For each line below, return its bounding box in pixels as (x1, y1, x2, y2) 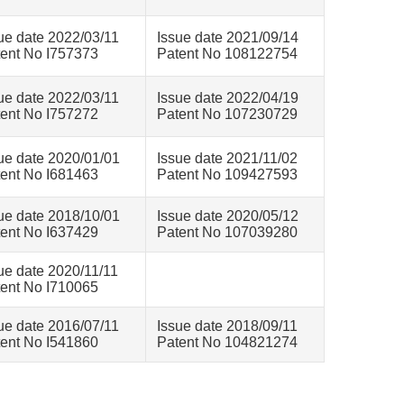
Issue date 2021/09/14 (157, 30, 298, 45)
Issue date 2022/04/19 (157, 90, 298, 106)
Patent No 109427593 (157, 167, 298, 182)
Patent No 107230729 (157, 106, 298, 122)
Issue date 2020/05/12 (157, 208, 298, 224)
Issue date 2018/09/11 (157, 318, 298, 334)
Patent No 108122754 (157, 46, 298, 61)
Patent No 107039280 (157, 225, 298, 240)
